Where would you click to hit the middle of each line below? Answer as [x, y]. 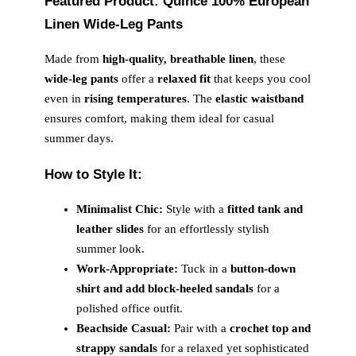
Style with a [195, 209]
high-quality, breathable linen [178, 59]
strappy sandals [117, 348]
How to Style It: [93, 174]
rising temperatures [135, 99]
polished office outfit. [130, 308]
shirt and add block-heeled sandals [165, 288]
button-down [263, 268]
